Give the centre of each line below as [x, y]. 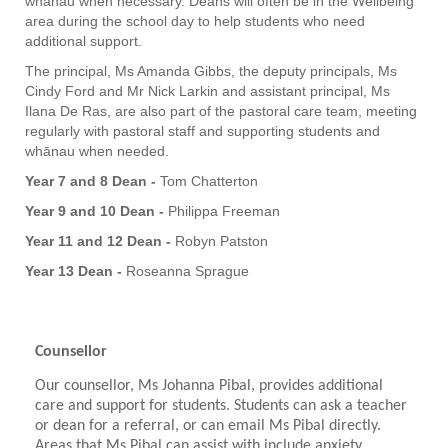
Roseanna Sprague [189, 271]
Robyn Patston [221, 241]
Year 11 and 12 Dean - [98, 241]
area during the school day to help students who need [195, 21]
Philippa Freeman [224, 211]
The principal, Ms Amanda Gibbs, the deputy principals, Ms [211, 71]
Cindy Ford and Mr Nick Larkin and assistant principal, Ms [207, 91]
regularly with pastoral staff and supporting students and [202, 131]
